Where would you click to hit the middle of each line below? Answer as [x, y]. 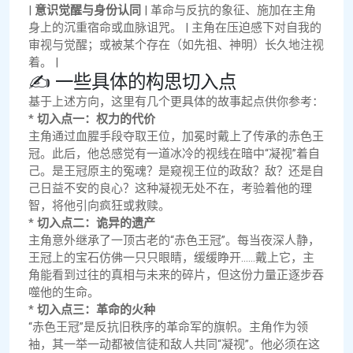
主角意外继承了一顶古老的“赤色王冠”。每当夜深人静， [174, 241]
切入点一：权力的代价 [96, 119]
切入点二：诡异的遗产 [96, 223]
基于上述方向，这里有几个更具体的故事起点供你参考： [176, 102]
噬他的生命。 [64, 293]
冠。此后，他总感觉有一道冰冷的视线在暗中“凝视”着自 [174, 154]
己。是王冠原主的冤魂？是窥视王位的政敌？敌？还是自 [176, 171]
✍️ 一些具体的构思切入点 [132, 82]
